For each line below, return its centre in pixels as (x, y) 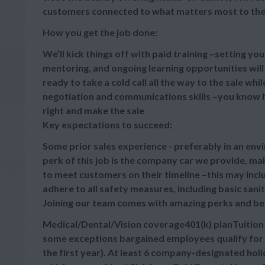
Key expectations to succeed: (107, 125)
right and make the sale (93, 110)
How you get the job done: (100, 32)
